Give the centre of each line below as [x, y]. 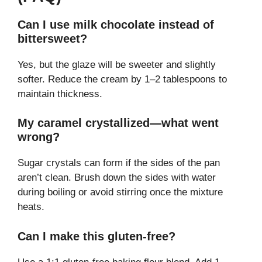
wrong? [39, 137]
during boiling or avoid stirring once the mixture [120, 192]
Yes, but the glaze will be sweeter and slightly [117, 64]
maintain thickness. [60, 94]
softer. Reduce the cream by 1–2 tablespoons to [122, 79]
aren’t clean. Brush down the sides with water [117, 178]
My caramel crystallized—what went [118, 123]
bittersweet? [52, 38]
